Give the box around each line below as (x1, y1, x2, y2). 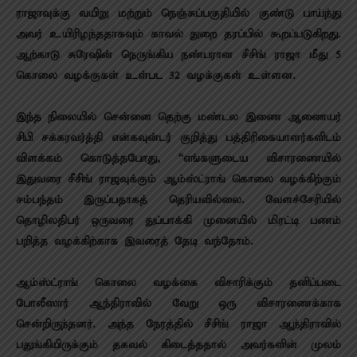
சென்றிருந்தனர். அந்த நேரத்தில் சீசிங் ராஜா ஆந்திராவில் (16, 317, 341, 331)
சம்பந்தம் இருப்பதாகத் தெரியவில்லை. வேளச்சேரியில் (16, 193, 341, 207)
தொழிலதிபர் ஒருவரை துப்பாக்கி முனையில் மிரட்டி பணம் (16, 214, 341, 228)
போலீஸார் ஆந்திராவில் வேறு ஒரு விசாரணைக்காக (16, 296, 341, 311)
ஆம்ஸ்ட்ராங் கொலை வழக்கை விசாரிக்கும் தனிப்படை (16, 276, 341, 290)
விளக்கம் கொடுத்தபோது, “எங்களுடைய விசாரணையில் (16, 151, 341, 166)
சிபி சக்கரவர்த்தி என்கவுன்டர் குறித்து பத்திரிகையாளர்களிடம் (16, 131, 341, 145)
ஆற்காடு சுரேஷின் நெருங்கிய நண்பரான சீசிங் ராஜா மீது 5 (16, 48, 341, 62)
